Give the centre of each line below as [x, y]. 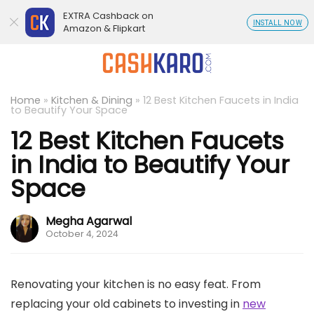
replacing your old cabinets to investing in [127, 304]
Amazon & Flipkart [104, 28]
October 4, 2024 [82, 234]
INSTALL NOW [277, 23]
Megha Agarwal [89, 221]
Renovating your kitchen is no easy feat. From [136, 284]
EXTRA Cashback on [108, 16]
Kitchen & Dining [92, 100]
